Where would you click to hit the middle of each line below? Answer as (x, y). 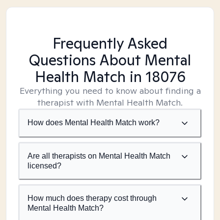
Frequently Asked (110, 43)
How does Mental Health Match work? (94, 123)
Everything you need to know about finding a (110, 91)
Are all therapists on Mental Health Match (99, 156)
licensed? (44, 166)
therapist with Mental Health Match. (110, 102)
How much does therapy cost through (92, 198)
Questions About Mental (110, 60)
